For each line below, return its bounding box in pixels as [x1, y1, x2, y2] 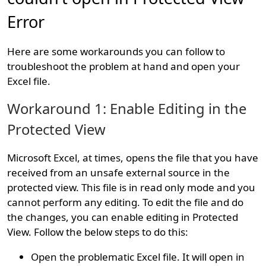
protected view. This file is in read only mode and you [7, 180, 256, 195]
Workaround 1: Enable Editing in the [7, 99, 247, 119]
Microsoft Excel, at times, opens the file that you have [7, 151, 259, 165]
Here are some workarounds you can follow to [7, 45, 226, 59]
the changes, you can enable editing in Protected [7, 210, 239, 224]
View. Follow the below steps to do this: [7, 225, 189, 239]
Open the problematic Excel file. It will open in [31, 250, 245, 264]
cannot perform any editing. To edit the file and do [7, 195, 244, 210]
